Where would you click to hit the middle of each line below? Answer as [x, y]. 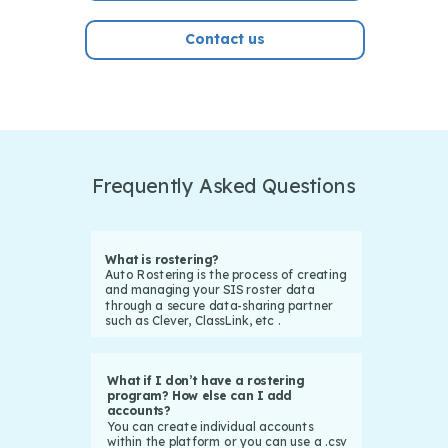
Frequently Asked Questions [223, 185]
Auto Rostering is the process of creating [226, 274]
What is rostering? [162, 259]
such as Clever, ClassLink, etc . [193, 320]
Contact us [224, 38]
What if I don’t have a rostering [206, 380]
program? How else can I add [199, 395]
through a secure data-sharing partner [219, 305]
